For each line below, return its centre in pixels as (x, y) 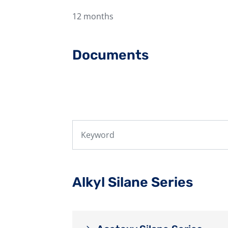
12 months (93, 16)
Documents (110, 55)
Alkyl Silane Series (133, 182)
